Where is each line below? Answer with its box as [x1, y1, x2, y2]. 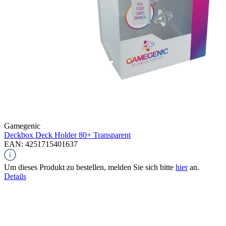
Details [4, 172, 26, 181]
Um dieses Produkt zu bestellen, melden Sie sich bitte [4, 162, 176, 172]
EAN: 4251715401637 [4, 139, 78, 148]
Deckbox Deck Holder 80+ [4, 130, 91, 139]
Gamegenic [4, 121, 40, 130]
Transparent [93, 130, 131, 139]
